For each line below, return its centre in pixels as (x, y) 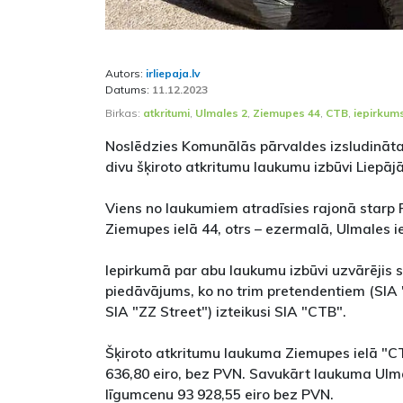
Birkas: (124, 112)
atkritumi (166, 112)
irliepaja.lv (173, 73)
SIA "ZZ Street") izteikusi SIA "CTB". (226, 311)
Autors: (125, 73)
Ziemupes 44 (287, 112)
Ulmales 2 (221, 112)
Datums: (129, 89)
